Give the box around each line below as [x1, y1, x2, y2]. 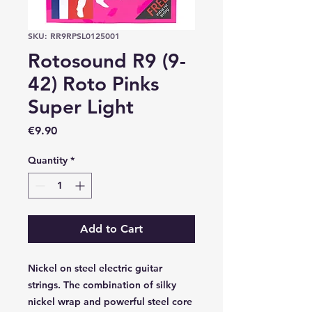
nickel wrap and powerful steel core [28, 295, 192, 309]
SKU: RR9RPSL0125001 [28, 30, 120, 42]
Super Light [28, 95, 134, 119]
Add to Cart [80, 222, 143, 236]
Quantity [28, 154, 68, 167]
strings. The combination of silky [28, 279, 176, 292]
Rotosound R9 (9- [28, 49, 186, 73]
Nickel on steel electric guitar [28, 262, 162, 275]
